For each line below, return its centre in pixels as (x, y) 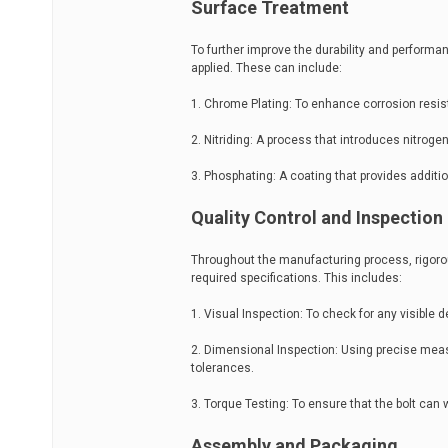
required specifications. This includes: (296, 278)
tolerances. (222, 368)
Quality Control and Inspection (317, 217)
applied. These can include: (266, 68)
